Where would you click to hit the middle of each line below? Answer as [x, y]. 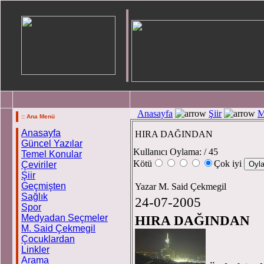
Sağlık [34, 197]
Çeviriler [39, 165]
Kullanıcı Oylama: [167, 152]
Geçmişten [44, 186]
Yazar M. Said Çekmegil [182, 187]
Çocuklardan [48, 239]
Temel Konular [52, 154]
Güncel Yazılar [52, 143]
